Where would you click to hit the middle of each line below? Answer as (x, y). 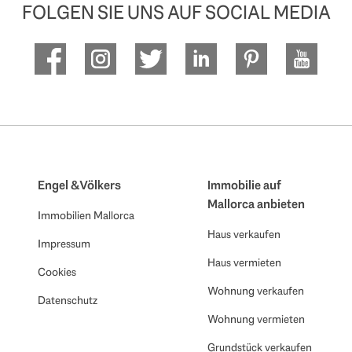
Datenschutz (68, 300)
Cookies (57, 271)
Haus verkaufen (244, 234)
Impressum (64, 243)
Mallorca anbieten (256, 203)
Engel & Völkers (79, 185)
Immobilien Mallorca (86, 215)
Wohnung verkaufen (256, 290)
